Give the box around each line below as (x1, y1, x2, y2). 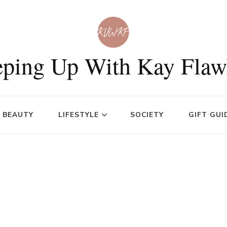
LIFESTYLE (58, 110, 99, 120)
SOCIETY (130, 110, 164, 120)
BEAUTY (3, 110, 33, 120)
